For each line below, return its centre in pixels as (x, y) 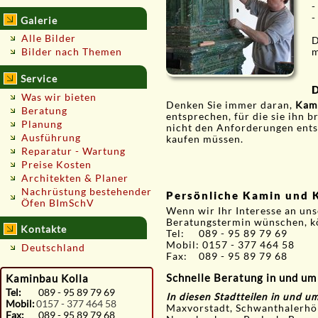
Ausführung (51, 137)
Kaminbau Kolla (47, 278)
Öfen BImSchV (58, 203)
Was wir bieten (59, 97)
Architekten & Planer (75, 178)
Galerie (39, 20)
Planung (42, 124)
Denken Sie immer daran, (231, 105)
